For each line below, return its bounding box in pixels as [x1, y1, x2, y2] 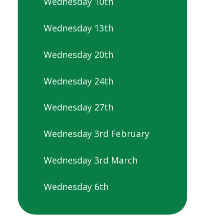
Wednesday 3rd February [44, 128, 149, 140]
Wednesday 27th [44, 101, 113, 113]
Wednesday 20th [44, 48, 113, 60]
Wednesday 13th [44, 22, 113, 34]
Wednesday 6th [44, 180, 109, 192]
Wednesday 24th [44, 75, 113, 87]
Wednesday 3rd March [44, 154, 137, 166]
